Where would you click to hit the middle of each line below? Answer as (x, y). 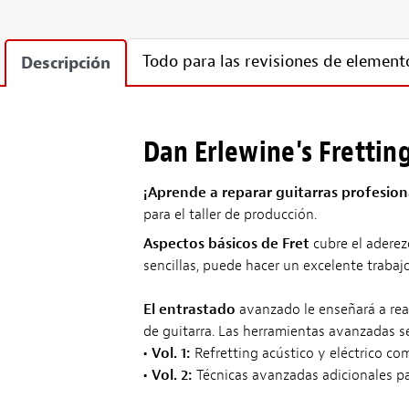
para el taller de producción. (230, 214)
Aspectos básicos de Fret (226, 243)
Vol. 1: (171, 353)
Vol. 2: (172, 375)
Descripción (66, 63)
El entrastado (189, 309)
